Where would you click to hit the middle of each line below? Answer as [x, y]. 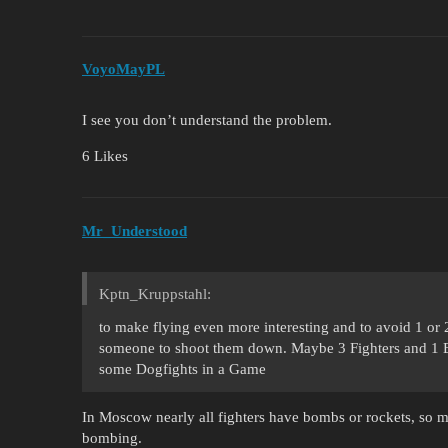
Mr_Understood [134, 230]
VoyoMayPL [123, 69]
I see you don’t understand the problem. [207, 120]
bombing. [112, 437]
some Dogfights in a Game [182, 368]
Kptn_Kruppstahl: [155, 293]
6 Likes [105, 156]
